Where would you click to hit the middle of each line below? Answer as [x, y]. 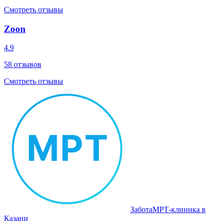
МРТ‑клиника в [179, 210]
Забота [141, 210]
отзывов [27, 65]
